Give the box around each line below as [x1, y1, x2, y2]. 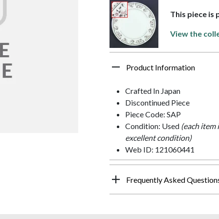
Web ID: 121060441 [125, 145, 195, 154]
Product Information [126, 63, 195, 72]
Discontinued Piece [125, 98, 190, 108]
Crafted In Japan [125, 86, 180, 96]
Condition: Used [125, 121, 181, 131]
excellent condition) [125, 133, 192, 143]
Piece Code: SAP [125, 109, 181, 119]
